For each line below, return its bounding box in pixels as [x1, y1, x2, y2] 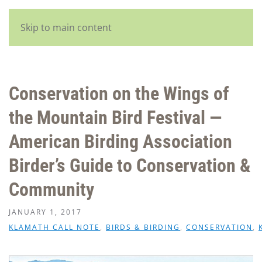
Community [9, 178, 94, 201]
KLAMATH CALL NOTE [9, 222, 100, 232]
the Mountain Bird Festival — [9, 106, 222, 129]
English [121, 20, 156, 31]
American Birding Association [9, 130, 232, 153]
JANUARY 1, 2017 [9, 207, 82, 217]
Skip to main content [20, 21, 112, 34]
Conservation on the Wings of [9, 82, 229, 105]
